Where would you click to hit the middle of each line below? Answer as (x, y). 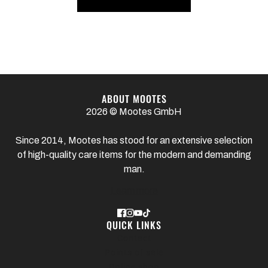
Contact (134, 238)
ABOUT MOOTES (134, 99)
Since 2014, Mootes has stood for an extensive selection (134, 141)
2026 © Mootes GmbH (134, 112)
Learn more (134, 191)
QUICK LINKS (134, 225)
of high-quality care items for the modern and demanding (134, 155)
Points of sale (134, 253)
